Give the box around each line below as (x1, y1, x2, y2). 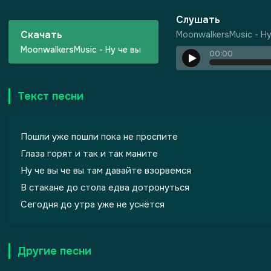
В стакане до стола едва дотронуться (21, 181, 189, 194)
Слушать (176, 13, 221, 26)
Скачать (21, 28, 62, 41)
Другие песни (18, 244, 91, 258)
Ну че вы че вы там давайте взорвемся (21, 165, 191, 177)
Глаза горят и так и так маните (21, 148, 158, 160)
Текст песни (18, 90, 83, 103)
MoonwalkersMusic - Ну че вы (21, 44, 141, 55)
